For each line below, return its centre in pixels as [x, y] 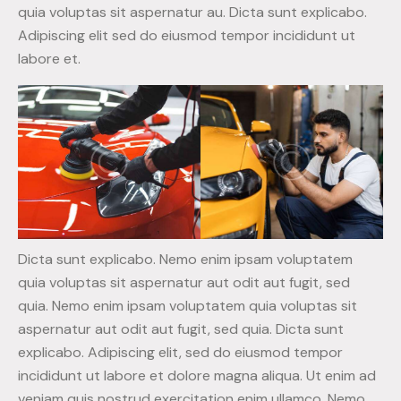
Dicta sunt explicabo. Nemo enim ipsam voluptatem [185, 259]
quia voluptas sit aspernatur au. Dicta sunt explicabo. [192, 12]
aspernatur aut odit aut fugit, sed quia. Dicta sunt [181, 328]
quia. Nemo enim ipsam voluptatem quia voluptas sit [188, 305]
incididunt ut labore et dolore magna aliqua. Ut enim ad [197, 375]
